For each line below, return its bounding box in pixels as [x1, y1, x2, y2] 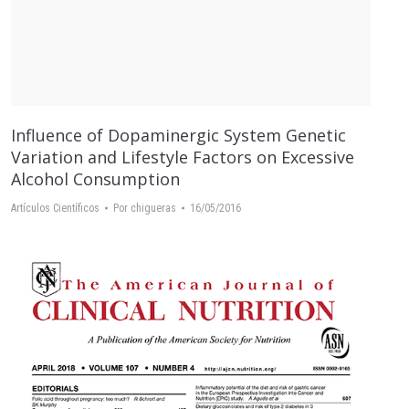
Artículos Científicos [11, 202, 100, 215]
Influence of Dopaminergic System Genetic [11, 124, 346, 147]
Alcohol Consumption [11, 168, 180, 191]
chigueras [131, 202, 176, 215]
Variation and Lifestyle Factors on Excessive [11, 146, 354, 169]
